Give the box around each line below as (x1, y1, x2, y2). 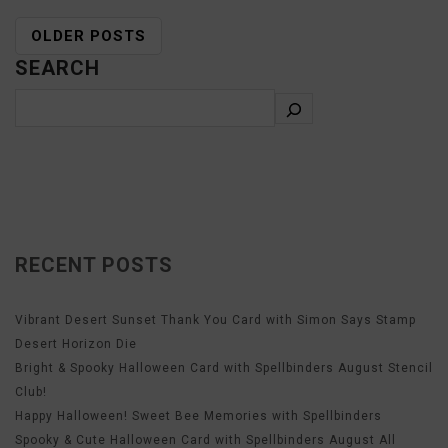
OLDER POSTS (31, 27, 146, 45)
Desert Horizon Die (15, 337, 137, 351)
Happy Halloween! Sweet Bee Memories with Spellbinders (15, 409, 382, 423)
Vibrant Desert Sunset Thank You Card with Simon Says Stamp (15, 313, 416, 327)
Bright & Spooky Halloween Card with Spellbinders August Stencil (15, 361, 433, 375)
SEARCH (15, 56, 100, 80)
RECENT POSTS (15, 253, 173, 277)
